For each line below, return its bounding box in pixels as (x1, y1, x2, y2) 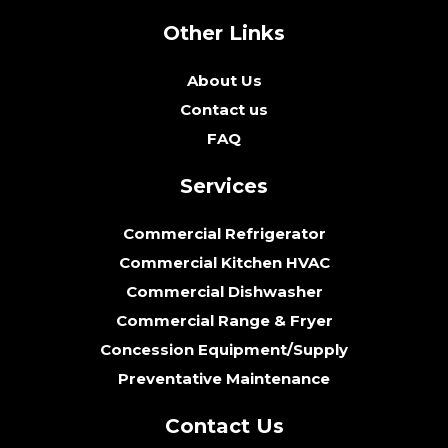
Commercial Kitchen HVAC (118, 253, 330, 273)
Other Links (163, 21, 285, 46)
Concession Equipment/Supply (100, 340, 348, 360)
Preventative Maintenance (118, 369, 330, 389)
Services (180, 174, 268, 199)
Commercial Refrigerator (122, 224, 326, 244)
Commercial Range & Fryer (115, 311, 333, 331)
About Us (186, 71, 262, 91)
